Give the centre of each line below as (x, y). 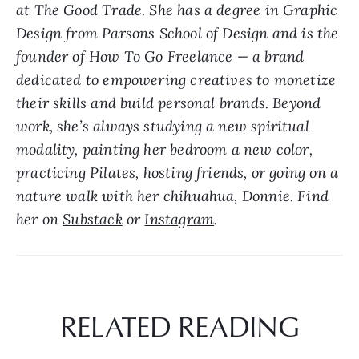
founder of (52, 57)
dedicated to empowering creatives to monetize (176, 80)
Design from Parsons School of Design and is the (177, 34)
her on (40, 220)
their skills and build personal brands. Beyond (169, 103)
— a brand (268, 57)
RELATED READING (179, 326)
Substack (93, 220)
